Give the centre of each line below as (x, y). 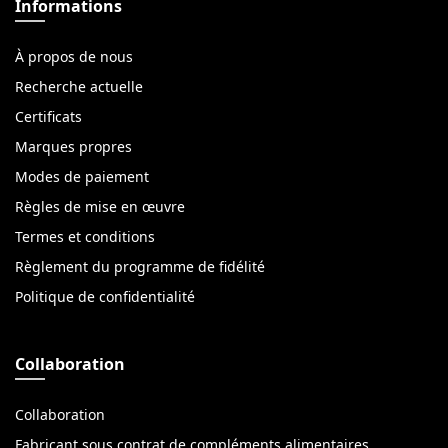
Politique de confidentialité (105, 296)
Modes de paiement (82, 176)
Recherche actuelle (79, 86)
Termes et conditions (85, 236)
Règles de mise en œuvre (100, 206)
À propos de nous (74, 56)
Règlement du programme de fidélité (140, 266)
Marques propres (73, 146)
